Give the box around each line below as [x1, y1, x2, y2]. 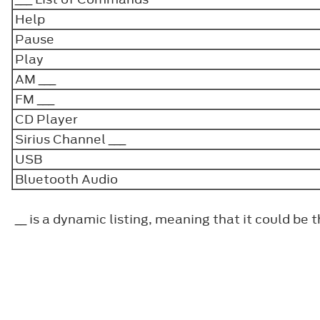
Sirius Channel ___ [15, 130, 126, 148]
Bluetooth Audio [15, 170, 118, 188]
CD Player [15, 110, 78, 128]
